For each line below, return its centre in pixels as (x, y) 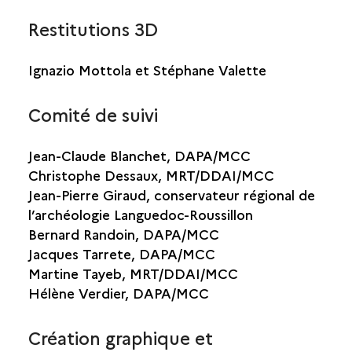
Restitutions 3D (95, 29)
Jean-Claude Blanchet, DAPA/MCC (141, 155)
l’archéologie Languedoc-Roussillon (142, 214)
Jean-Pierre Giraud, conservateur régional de (171, 194)
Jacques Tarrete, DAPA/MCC (121, 253)
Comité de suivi (93, 114)
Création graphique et (120, 337)
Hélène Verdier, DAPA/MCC (118, 293)
